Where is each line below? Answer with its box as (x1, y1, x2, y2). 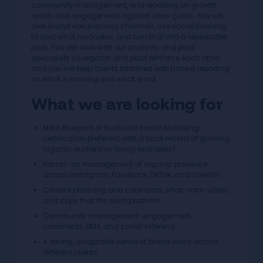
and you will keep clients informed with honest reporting (31, 63, 230, 73)
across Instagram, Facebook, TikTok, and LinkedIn (43, 170, 220, 180)
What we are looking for (31, 93, 223, 114)
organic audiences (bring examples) (43, 144, 176, 154)
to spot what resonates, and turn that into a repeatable (31, 32, 227, 42)
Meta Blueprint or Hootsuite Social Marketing (43, 123, 199, 133)
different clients (43, 247, 97, 257)
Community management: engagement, (43, 211, 191, 221)
